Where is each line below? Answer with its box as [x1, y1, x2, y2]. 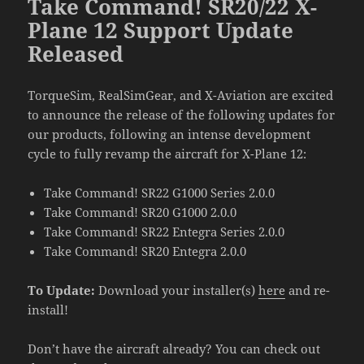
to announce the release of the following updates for [28, 106, 336, 123]
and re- [285, 281, 331, 298]
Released [28, 38, 124, 68]
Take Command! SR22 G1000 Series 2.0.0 [44, 184, 275, 201]
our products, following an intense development [28, 125, 311, 142]
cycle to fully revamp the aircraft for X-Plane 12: [28, 145, 307, 162]
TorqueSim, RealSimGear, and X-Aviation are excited [28, 86, 334, 103]
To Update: [28, 281, 96, 298]
